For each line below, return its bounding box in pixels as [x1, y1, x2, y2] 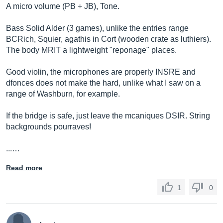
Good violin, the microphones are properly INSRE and [6, 68, 196, 76]
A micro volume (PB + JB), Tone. [6, 2, 119, 10]
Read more [6, 164, 42, 172]
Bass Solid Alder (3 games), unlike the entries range [6, 24, 189, 32]
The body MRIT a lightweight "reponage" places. [6, 46, 177, 54]
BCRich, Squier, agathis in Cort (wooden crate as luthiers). [6, 35, 211, 43]
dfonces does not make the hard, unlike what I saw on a [6, 79, 201, 87]
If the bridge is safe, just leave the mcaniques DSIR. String [6, 111, 210, 120]
